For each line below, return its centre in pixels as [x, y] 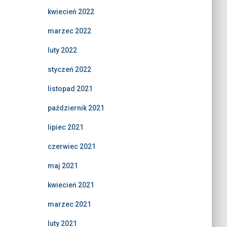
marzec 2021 [69, 204]
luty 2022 [62, 50]
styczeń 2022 [69, 69]
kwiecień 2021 [71, 185]
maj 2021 [63, 166]
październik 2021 [76, 108]
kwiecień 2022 [71, 12]
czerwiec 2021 [71, 146]
